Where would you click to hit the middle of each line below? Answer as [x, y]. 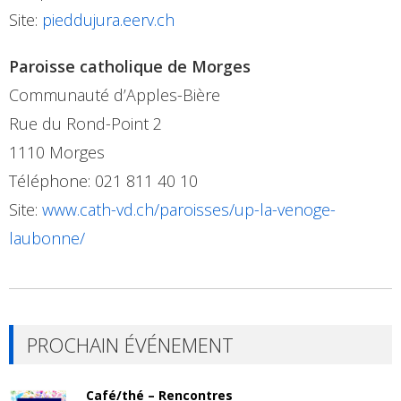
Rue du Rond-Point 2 [85, 124]
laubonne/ [47, 238]
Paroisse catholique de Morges [130, 66]
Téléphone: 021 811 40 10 [103, 181]
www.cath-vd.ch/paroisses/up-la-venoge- [189, 209]
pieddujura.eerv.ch [108, 20]
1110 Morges [57, 152]
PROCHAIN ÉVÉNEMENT [130, 345]
